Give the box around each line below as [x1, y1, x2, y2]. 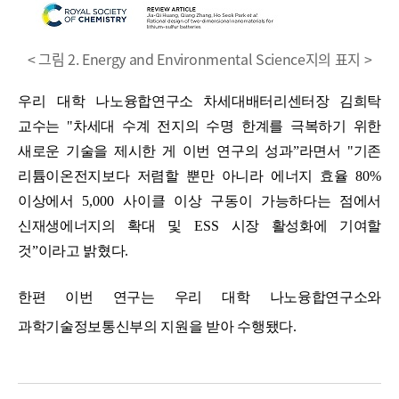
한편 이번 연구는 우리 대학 [18, 289, 250, 305]
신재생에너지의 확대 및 [18, 218, 194, 234]
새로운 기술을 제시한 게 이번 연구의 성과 [18, 143, 293, 159]
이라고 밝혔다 [37, 243, 126, 259]
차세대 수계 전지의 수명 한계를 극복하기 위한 [73, 118, 381, 134]
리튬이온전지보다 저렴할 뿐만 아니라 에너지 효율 [18, 168, 355, 184]
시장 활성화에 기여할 [231, 218, 382, 234]
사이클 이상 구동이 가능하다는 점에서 [123, 193, 381, 209]
